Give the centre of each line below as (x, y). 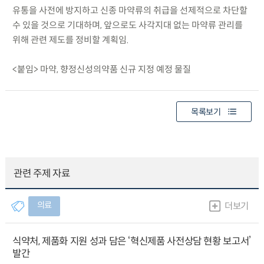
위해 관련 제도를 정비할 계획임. (70, 39)
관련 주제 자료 (42, 173)
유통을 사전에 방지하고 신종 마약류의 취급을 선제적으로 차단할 (130, 10)
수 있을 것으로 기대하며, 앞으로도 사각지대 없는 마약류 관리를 (127, 25)
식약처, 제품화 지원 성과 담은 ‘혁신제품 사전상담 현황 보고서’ (131, 241)
